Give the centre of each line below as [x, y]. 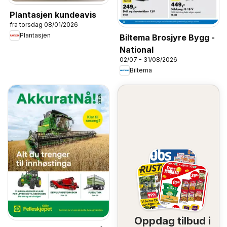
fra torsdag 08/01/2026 [44, 24]
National [137, 49]
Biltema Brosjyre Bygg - [167, 37]
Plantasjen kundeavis [53, 14]
